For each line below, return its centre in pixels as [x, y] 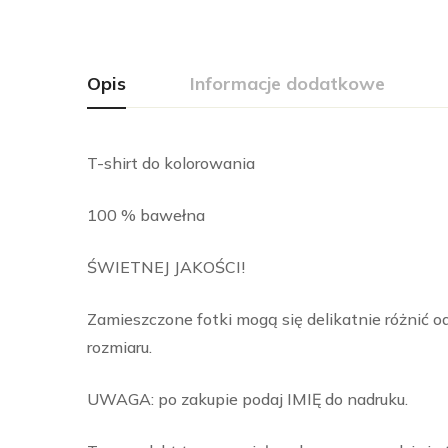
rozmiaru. [119, 347]
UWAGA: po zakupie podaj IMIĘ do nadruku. [247, 399]
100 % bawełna [146, 215]
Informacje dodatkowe [287, 84]
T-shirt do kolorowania [171, 163]
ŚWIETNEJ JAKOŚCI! [166, 267]
